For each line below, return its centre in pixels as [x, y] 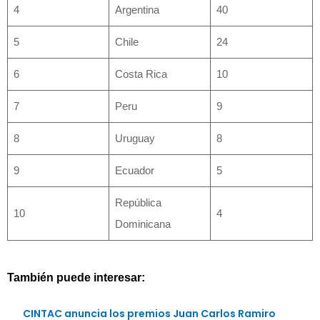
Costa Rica [144, 74]
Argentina [140, 9]
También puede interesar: [76, 277]
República [138, 202]
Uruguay [137, 138]
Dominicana [142, 224]
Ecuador [137, 170]
